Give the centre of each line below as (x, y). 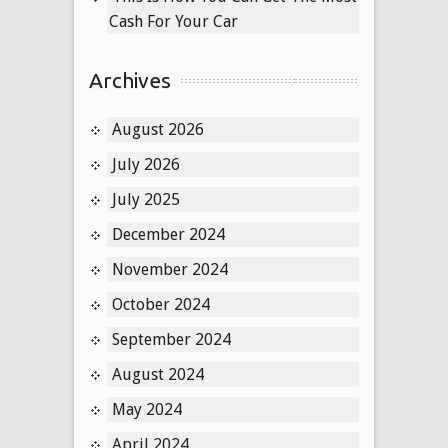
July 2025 (146, 199)
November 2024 (170, 269)
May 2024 (147, 409)
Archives (130, 79)
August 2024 (158, 374)
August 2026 (158, 129)
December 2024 (168, 234)
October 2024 (161, 304)
